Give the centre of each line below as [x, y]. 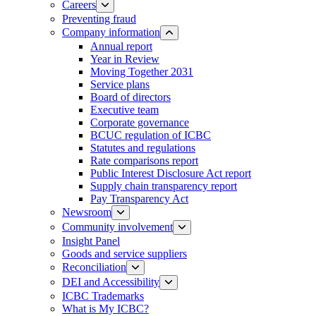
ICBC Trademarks [103, 296]
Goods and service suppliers [124, 253]
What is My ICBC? [105, 308]
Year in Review [125, 59]
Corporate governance [140, 122]
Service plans [120, 84]
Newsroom [87, 212]
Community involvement [117, 226]
